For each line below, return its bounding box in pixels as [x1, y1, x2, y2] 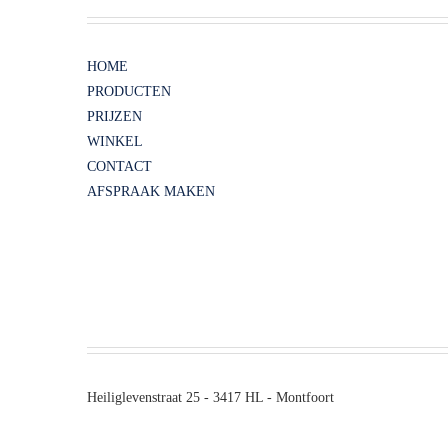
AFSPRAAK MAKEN [87, 184, 215, 200]
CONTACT [87, 159, 152, 175]
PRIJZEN [87, 109, 142, 125]
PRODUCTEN [87, 84, 171, 100]
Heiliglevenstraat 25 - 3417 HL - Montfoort [87, 390, 334, 406]
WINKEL [87, 134, 143, 150]
